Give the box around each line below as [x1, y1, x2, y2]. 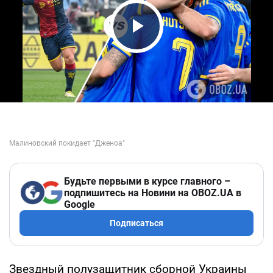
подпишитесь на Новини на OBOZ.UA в [64, 186, 241, 199]
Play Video [113, 36, 228, 62]
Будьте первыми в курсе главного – [64, 175, 230, 187]
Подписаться [110, 218, 163, 228]
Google [64, 198, 95, 210]
